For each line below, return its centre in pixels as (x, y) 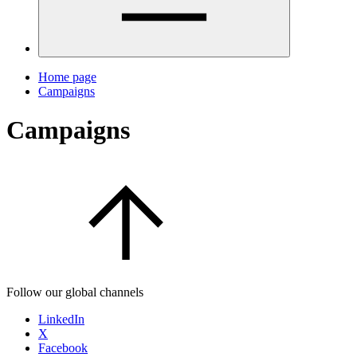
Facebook (63, 347)
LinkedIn (61, 319)
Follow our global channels (75, 292)
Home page (67, 77)
